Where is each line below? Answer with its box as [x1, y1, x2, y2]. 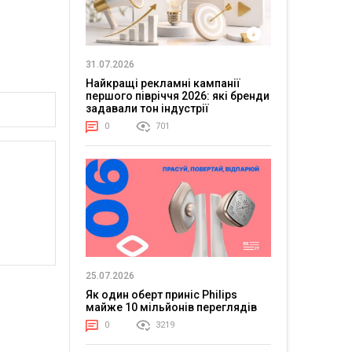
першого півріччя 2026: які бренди [85, 89, 269, 102]
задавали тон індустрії [85, 101, 209, 115]
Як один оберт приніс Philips [85, 288, 237, 302]
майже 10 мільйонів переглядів [85, 301, 257, 314]
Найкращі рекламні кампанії [85, 76, 240, 90]
